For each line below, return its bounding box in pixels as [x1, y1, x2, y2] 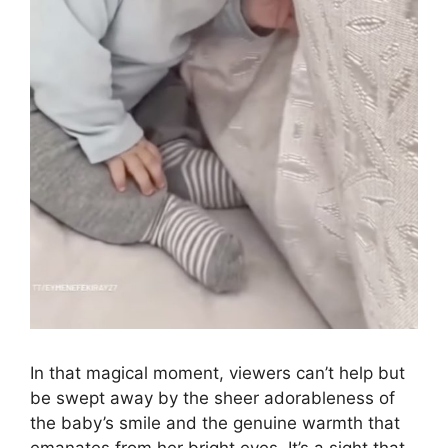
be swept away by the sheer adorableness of [30, 388, 395, 409]
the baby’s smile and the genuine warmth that [30, 413, 400, 434]
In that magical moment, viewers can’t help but [30, 363, 405, 384]
